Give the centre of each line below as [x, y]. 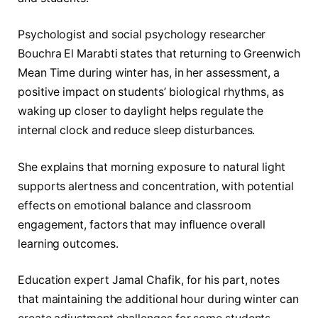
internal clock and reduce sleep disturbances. [137, 131]
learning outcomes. [68, 243]
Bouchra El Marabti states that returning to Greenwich [159, 54]
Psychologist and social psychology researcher [142, 35]
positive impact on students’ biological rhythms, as [151, 92]
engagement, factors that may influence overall [142, 224]
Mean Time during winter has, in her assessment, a [149, 73]
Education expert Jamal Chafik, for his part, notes [149, 280]
